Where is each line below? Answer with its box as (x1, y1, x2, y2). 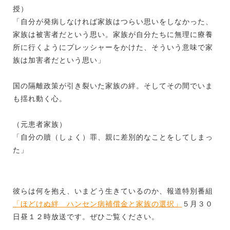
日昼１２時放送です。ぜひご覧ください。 (13, 212, 159, 221)
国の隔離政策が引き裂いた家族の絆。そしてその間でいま (13, 81, 213, 90)
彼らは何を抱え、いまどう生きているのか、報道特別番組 (13, 186, 213, 195)
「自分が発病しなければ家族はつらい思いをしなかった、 (13, 17, 213, 26)
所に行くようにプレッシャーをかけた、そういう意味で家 (13, 43, 213, 51)
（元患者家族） (13, 120, 67, 128)
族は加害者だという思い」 (13, 55, 105, 64)
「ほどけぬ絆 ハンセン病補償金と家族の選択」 (13, 199, 182, 208)
